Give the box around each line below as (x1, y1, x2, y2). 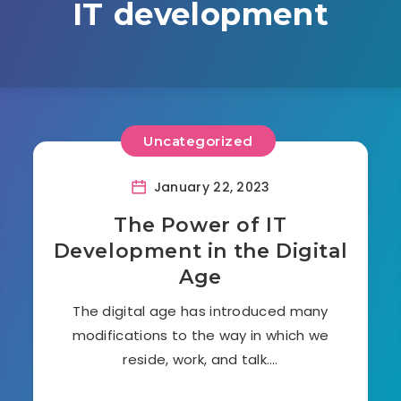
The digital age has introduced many (73, 301, 328, 320)
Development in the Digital (53, 238, 348, 263)
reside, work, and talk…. (123, 349, 278, 369)
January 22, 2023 (149, 177, 270, 196)
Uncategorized (143, 132, 253, 149)
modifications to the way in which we (72, 325, 329, 345)
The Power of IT (114, 212, 287, 237)
